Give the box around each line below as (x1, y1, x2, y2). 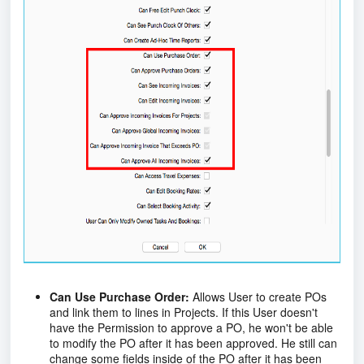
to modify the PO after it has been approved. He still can (50, 334, 337, 351)
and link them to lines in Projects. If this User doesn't (50, 303, 318, 320)
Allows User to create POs (189, 288, 327, 305)
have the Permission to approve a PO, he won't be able (50, 318, 333, 336)
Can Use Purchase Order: (50, 288, 189, 305)
